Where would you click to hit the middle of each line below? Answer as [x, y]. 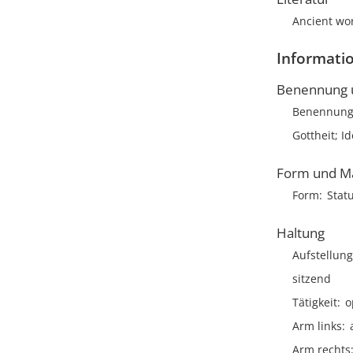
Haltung [301, 233]
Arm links [317, 326]
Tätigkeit [315, 302]
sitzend [312, 279]
